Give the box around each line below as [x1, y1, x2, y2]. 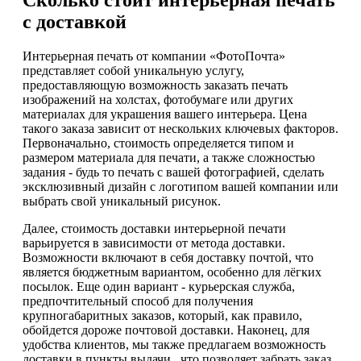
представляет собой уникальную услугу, [23, 63, 244, 77]
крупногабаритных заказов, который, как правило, [23, 308, 302, 322]
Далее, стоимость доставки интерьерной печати [23, 221, 286, 235]
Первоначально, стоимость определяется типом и [23, 135, 294, 150]
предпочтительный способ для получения [23, 293, 253, 308]
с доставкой [23, 10, 127, 32]
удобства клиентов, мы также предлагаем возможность [23, 337, 326, 351]
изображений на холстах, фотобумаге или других [23, 92, 293, 106]
